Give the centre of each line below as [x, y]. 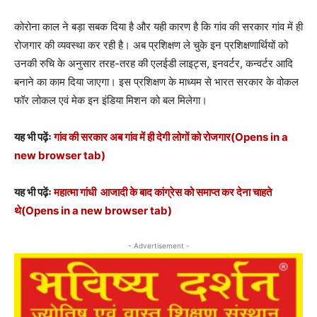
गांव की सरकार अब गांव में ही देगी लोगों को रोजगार [142, 137]
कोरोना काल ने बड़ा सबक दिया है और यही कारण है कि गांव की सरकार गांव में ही [158, 27]
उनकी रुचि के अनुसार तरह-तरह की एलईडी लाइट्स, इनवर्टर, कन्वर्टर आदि [154, 63]
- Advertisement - [158, 246]
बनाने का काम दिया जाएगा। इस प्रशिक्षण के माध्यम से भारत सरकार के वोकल [156, 82]
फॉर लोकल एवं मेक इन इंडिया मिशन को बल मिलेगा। [111, 100]
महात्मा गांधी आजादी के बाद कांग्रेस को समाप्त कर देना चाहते [163, 192]
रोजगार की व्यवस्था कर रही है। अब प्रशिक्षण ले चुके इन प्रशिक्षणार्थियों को [151, 45]
